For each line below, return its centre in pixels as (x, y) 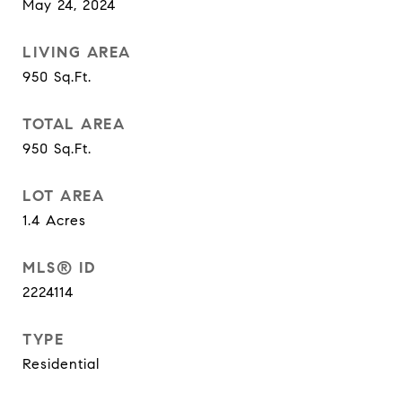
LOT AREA (63, 196)
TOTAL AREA (74, 124)
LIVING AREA (77, 52)
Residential (61, 364)
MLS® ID (60, 268)
